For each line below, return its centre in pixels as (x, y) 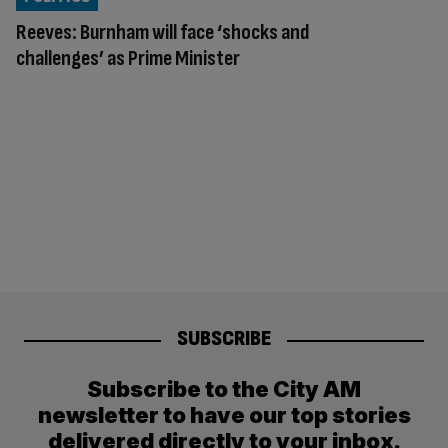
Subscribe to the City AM (224, 389)
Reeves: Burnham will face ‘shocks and (162, 32)
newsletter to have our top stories (224, 415)
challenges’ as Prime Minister (128, 58)
